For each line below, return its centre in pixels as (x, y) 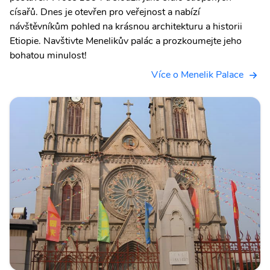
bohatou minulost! (48, 56)
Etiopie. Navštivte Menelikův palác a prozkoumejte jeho (126, 41)
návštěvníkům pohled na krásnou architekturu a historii (126, 27)
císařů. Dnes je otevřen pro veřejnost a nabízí (105, 12)
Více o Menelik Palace (197, 75)
